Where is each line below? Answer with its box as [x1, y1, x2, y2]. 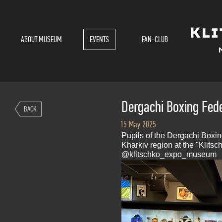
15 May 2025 [119, 119, 156, 130]
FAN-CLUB [141, 34, 168, 45]
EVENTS [89, 34, 109, 45]
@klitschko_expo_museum [121, 150, 217, 159]
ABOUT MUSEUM [21, 34, 62, 45]
